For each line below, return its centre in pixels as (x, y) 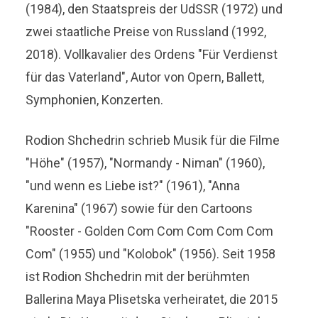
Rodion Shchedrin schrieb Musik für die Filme (153, 140)
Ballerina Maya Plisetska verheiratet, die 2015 (152, 299)
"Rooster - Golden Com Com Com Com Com (150, 231)
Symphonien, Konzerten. (95, 99)
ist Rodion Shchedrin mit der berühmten (138, 276)
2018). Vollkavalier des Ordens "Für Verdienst (152, 54)
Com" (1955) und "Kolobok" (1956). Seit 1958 (151, 253)
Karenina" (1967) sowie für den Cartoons (139, 208)
